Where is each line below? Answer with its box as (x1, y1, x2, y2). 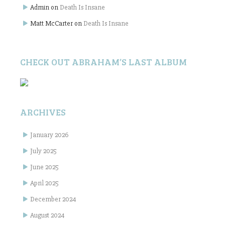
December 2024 (30, 195, 76, 204)
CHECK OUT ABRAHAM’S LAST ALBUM (20, 56, 187, 68)
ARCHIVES (20, 106, 66, 119)
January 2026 (30, 131, 68, 140)
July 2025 (30, 147, 57, 156)
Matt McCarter (30, 19, 73, 28)
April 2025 (30, 179, 59, 188)
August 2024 (30, 211, 65, 220)
